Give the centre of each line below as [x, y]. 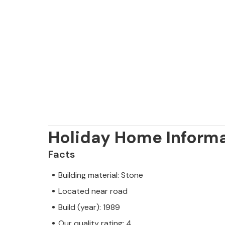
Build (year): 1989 [89, 207]
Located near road [93, 191]
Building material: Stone [101, 175]
